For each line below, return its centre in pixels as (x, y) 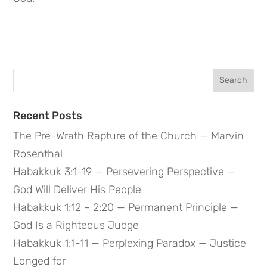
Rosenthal (38, 153)
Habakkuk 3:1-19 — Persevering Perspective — (125, 171)
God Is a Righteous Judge (76, 225)
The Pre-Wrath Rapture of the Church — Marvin (129, 136)
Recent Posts (48, 115)
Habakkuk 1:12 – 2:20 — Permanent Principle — (126, 207)
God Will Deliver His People (77, 189)
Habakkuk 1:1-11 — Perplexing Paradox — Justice (130, 243)
